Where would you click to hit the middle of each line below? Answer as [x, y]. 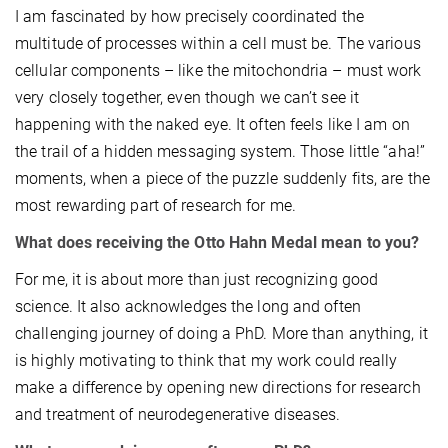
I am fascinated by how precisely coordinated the [189, 16]
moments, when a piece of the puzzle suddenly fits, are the [222, 178]
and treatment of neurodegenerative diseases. [178, 414]
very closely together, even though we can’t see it [187, 97]
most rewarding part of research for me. [155, 205]
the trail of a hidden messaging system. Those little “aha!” [220, 151]
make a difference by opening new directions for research [218, 387]
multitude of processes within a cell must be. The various [218, 43]
